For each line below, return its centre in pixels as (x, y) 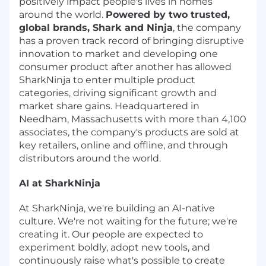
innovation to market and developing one (118, 53)
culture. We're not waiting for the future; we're (128, 221)
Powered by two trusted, (168, 14)
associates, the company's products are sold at (129, 132)
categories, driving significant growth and (118, 93)
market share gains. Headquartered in (109, 106)
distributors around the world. (90, 158)
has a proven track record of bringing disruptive (132, 40)
